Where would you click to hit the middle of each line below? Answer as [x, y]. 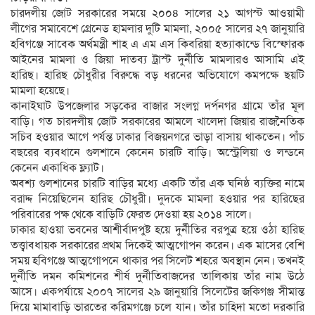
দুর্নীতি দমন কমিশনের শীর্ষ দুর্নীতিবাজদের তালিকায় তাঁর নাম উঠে [157, 276]
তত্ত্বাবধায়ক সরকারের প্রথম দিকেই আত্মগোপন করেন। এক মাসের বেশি [157, 245]
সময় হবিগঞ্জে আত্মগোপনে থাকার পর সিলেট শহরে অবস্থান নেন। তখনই [157, 261]
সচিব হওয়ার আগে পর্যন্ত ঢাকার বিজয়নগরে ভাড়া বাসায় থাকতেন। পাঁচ [157, 137]
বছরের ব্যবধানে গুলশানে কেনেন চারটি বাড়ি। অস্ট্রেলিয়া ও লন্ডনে [157, 152]
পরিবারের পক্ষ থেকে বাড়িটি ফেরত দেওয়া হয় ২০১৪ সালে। [131, 214]
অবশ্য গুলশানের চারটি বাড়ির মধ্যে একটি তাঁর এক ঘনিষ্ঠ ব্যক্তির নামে [157, 183]
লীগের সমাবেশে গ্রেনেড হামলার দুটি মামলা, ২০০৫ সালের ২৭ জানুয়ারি [157, 28]
